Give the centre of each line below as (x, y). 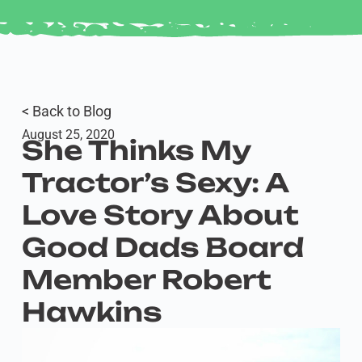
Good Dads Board (162, 247)
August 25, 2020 (68, 135)
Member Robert (146, 280)
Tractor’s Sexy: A (155, 183)
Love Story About (160, 215)
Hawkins (91, 312)
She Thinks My (136, 150)
